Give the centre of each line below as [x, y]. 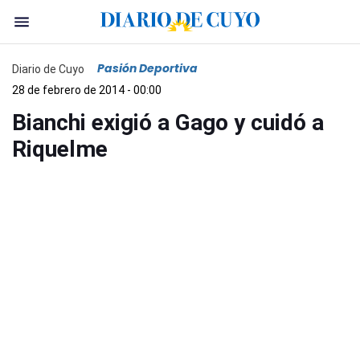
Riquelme [60, 149]
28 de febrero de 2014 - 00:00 [87, 90]
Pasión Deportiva [147, 68]
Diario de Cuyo [48, 69]
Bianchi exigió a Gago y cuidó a [168, 123]
